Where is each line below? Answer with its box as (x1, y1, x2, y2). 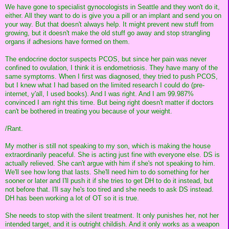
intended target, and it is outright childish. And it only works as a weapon (5, 220, 219, 228)
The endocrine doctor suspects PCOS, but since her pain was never (5, 55, 207, 63)
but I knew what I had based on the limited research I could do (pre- (5, 81, 204, 89)
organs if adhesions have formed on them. (5, 37, 130, 45)
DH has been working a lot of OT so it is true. (5, 194, 139, 202)
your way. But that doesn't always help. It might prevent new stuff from (5, 20, 214, 28)
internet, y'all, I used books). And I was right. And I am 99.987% (5, 89, 194, 98)
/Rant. (5, 124, 23, 132)
